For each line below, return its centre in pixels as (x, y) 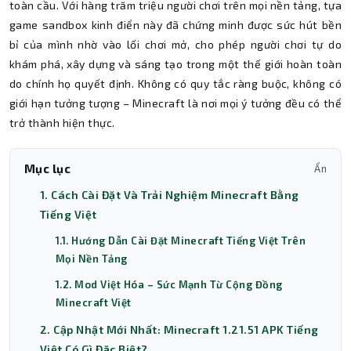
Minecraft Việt (94, 302)
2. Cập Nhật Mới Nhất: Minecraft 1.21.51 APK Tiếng (179, 329)
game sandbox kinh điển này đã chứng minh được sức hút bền (175, 25)
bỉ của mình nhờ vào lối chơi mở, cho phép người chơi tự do (175, 44)
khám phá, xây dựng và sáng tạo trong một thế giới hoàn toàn (175, 64)
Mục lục (48, 168)
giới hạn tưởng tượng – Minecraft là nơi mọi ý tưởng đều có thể (175, 103)
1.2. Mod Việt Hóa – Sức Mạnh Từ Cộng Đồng (169, 284)
